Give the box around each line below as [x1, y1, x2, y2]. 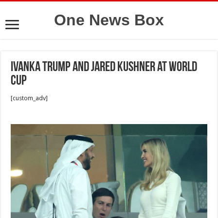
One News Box [54, 11, 164, 29]
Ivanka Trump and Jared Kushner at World [11, 61, 198, 74]
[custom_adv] [11, 94, 48, 102]
